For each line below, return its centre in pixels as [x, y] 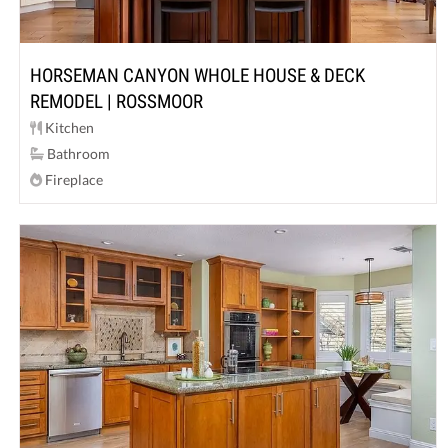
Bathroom [77, 153]
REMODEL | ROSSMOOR [117, 101]
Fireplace [73, 179]
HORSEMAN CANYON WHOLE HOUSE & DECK [198, 75]
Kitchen [68, 127]
